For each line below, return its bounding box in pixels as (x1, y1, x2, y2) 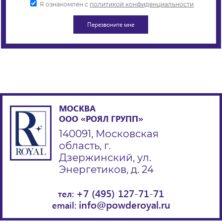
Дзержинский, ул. (59, 152, 151, 164)
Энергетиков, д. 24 (59, 164, 154, 175)
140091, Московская (59, 128, 159, 140)
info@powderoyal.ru (78, 198, 170, 211)
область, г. (59, 140, 111, 152)
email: (52, 199, 79, 211)
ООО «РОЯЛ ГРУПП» (59, 113, 143, 124)
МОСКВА (59, 103, 96, 114)
